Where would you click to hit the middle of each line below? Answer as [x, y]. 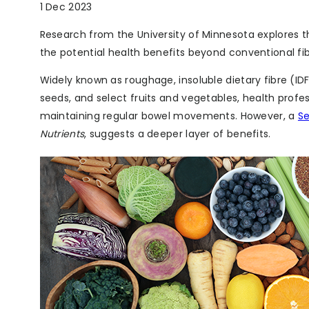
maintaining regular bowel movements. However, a [169, 116]
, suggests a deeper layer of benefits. [178, 134]
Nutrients [62, 134]
